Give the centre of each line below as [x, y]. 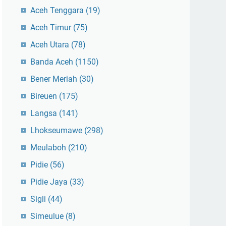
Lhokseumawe [57, 130]
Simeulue [48, 216]
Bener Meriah [55, 79]
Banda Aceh [53, 62]
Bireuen [45, 96]
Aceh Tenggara [58, 10]
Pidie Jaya [50, 182]
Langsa [45, 113]
